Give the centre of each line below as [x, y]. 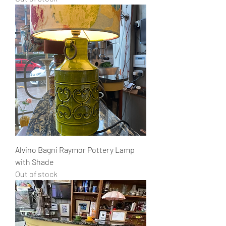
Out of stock [36, 174]
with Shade [34, 162]
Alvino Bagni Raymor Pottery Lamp [75, 150]
